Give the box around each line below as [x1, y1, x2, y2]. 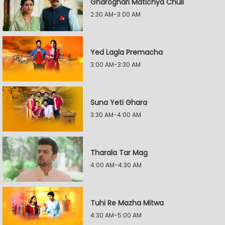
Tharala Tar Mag [90, 148, 148, 158]
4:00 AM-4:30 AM [90, 161, 142, 169]
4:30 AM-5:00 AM [90, 211, 142, 219]
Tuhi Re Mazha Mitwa [90, 198, 164, 208]
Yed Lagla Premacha [90, 47, 163, 57]
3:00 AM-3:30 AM [90, 60, 141, 69]
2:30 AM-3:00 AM [90, 10, 141, 19]
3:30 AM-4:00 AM [90, 110, 141, 119]
